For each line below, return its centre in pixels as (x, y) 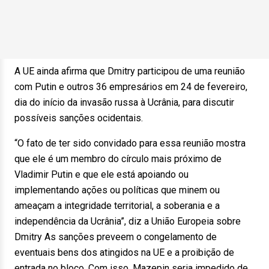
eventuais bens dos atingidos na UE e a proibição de (124, 252)
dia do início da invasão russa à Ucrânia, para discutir (124, 102)
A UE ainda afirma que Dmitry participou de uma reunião (130, 71)
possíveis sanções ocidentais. (82, 118)
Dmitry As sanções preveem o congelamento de (116, 237)
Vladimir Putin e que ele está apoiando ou (101, 174)
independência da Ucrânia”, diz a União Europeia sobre (128, 221)
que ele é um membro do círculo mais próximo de (118, 159)
